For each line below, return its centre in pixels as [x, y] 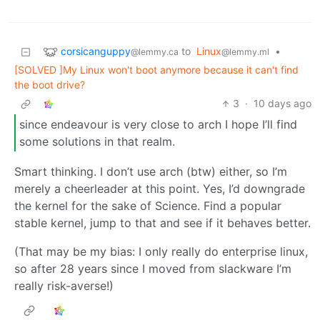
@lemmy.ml [245, 52]
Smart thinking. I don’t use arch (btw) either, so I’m [151, 171]
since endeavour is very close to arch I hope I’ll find [158, 124]
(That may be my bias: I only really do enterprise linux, [161, 251]
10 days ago [282, 104]
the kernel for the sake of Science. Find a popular [148, 205]
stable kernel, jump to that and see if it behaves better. [162, 222]
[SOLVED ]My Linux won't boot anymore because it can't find [156, 70]
